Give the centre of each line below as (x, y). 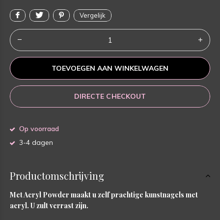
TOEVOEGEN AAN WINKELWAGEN (110, 68)
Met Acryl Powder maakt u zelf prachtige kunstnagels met (104, 194)
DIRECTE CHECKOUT (110, 96)
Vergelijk (93, 15)
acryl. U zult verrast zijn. (49, 205)
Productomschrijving (57, 175)
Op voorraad (38, 128)
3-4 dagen (35, 142)
